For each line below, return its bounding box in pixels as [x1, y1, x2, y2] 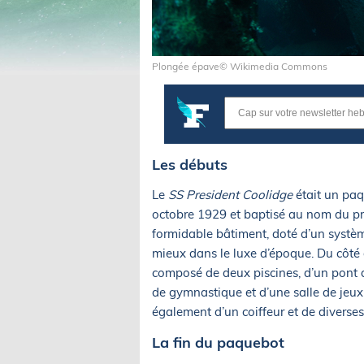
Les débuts [152, 154, 227, 174]
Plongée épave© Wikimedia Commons [152, 59, 327, 72]
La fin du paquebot [152, 332, 284, 352]
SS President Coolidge [168, 186, 292, 202]
